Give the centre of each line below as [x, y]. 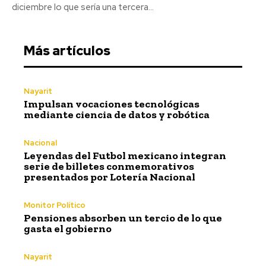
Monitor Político [55, 205]
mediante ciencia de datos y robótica [117, 114]
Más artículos [67, 50]
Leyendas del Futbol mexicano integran [125, 155]
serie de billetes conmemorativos [109, 166]
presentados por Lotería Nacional [110, 177]
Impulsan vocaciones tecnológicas [112, 104]
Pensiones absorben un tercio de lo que [123, 218]
